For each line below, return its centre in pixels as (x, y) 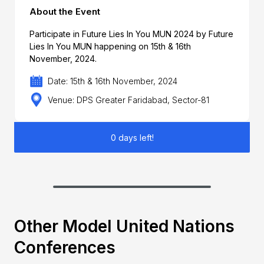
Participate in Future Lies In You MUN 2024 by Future (131, 34)
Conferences (65, 247)
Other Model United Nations (124, 226)
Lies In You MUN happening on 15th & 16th (110, 46)
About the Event (65, 11)
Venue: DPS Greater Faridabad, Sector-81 (129, 100)
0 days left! (132, 137)
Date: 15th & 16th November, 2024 (113, 81)
